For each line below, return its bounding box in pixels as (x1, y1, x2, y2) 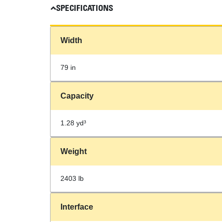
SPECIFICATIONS (55, 3, 113, 13)
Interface (60, 203, 93, 211)
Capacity (60, 92, 94, 100)
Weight (60, 147, 87, 156)
